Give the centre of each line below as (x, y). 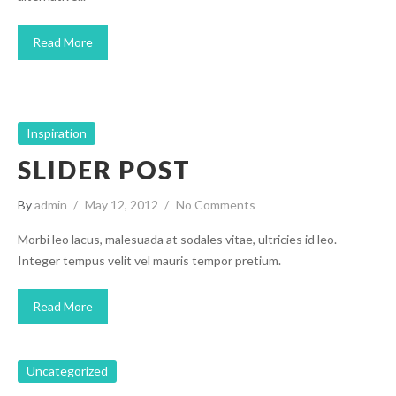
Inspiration (57, 133)
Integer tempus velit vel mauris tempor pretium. (149, 260)
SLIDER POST (104, 170)
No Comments (216, 205)
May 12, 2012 (122, 205)
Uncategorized (67, 371)
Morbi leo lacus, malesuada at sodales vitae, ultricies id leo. (177, 239)
